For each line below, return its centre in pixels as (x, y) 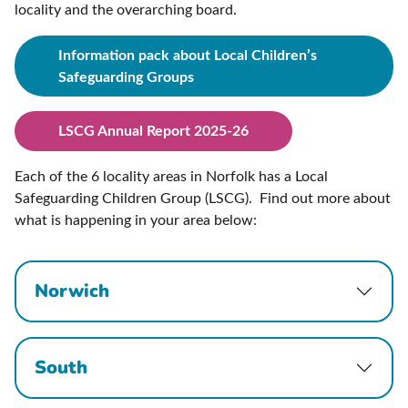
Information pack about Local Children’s (188, 55)
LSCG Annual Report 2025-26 (153, 131)
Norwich (72, 291)
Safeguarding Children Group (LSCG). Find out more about (203, 198)
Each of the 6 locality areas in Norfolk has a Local (171, 176)
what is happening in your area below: (136, 220)
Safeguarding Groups (126, 77)
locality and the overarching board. (127, 10)
